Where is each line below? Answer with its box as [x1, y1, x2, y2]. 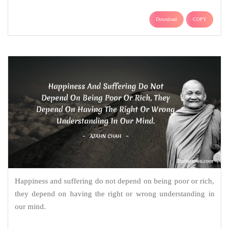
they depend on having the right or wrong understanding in [14, 190, 215, 198]
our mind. [14, 202, 46, 211]
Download [156, 16, 177, 22]
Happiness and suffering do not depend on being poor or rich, [14, 177, 215, 186]
